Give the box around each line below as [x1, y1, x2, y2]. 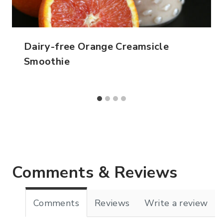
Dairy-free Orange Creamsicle [24, 40, 169, 54]
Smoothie [24, 55, 70, 69]
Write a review [144, 197, 208, 210]
